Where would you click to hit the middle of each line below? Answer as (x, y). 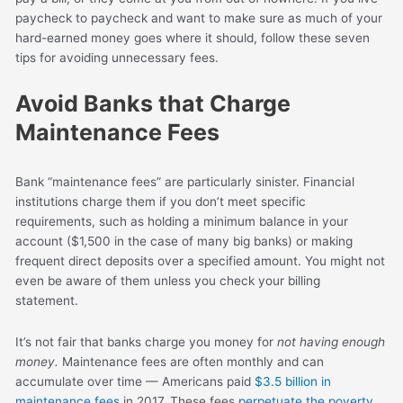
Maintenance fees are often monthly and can (193, 361)
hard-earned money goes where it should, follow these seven (193, 38)
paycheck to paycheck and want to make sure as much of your (199, 18)
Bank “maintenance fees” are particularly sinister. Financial (185, 181)
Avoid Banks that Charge (153, 104)
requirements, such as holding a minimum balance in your (182, 221)
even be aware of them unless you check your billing (168, 280)
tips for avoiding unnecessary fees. (119, 58)
